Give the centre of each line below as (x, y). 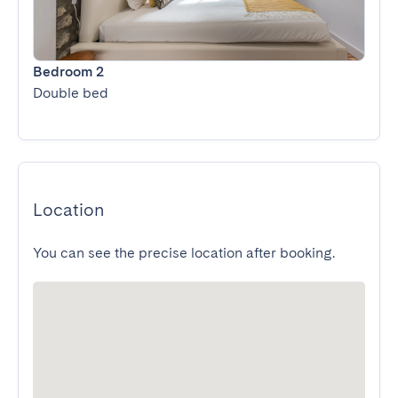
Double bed (71, 93)
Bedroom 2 (68, 72)
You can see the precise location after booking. (184, 253)
